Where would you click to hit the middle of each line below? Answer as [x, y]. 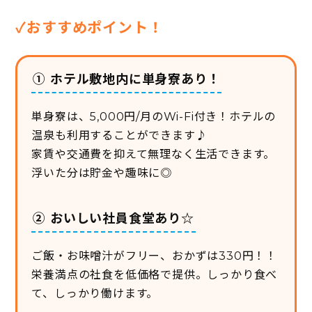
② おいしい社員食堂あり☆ [114, 218]
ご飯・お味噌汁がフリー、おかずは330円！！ [154, 256]
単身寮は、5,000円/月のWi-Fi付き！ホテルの [154, 116]
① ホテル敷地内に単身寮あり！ [127, 79]
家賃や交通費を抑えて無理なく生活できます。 [154, 154]
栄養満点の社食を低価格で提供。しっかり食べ [155, 274]
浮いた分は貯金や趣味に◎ [102, 173]
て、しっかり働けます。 [95, 293]
